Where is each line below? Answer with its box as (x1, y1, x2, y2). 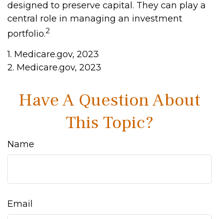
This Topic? (66, 111, 153, 134)
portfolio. (7, 28, 45, 39)
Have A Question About (19, 89, 200, 111)
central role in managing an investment (7, 13, 182, 24)
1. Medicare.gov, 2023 (7, 49, 99, 60)
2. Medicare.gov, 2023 (7, 62, 101, 73)
